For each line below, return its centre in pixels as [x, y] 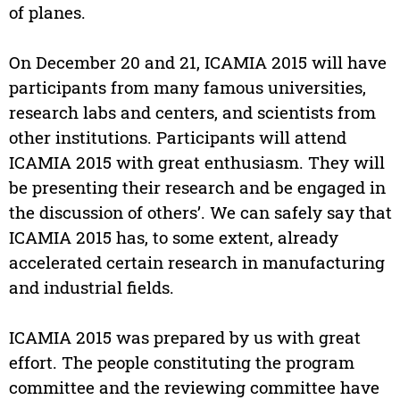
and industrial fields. [91, 287]
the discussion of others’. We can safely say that [200, 212]
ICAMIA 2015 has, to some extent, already [173, 237]
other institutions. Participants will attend [177, 137]
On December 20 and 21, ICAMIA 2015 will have [197, 62]
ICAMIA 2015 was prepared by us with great [184, 337]
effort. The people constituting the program [181, 362]
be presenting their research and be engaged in [197, 187]
